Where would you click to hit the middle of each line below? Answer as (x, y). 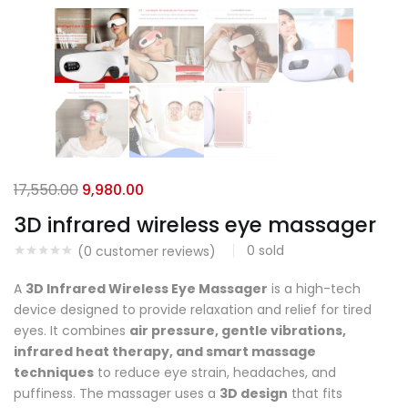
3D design (254, 394)
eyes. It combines (71, 331)
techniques (54, 373)
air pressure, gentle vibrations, (238, 331)
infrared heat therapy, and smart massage (165, 352)
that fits (315, 394)
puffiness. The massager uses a (117, 394)
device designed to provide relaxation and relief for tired (193, 310)
